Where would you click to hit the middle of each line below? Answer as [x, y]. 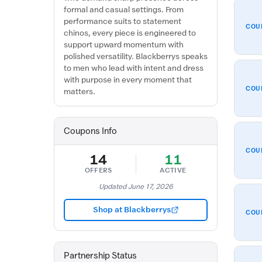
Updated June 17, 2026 [136, 187]
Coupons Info [90, 131]
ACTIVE [173, 170]
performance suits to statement [123, 21]
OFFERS [98, 170]
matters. [80, 92]
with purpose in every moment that [128, 80]
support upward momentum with [124, 45]
